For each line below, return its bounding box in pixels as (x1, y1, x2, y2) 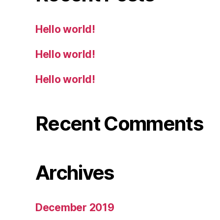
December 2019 (35, 201, 114, 214)
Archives (35, 160, 114, 185)
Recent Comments (35, 111, 203, 136)
